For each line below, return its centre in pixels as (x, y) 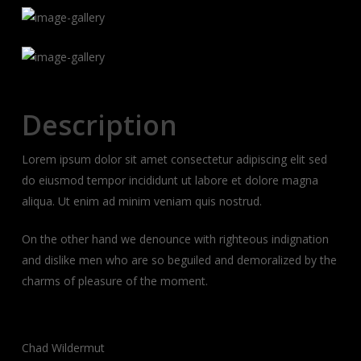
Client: (39, 321)
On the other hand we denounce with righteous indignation (175, 239)
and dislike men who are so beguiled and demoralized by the (179, 260)
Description (99, 125)
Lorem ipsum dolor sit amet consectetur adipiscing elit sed (174, 159)
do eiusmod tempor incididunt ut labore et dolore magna (170, 180)
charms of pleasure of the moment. (114, 281)
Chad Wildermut (63, 348)
